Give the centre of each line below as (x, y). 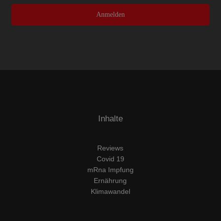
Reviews (110, 148)
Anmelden (110, 15)
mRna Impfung (110, 170)
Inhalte (110, 119)
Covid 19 (110, 159)
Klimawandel (110, 191)
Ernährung (110, 181)
